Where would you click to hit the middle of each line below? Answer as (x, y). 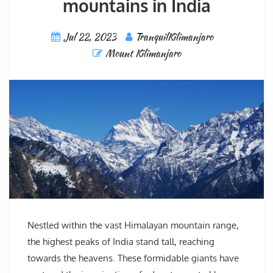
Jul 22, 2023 (90, 37)
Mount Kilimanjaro (143, 54)
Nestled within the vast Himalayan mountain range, (133, 225)
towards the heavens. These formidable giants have (133, 258)
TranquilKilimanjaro (174, 37)
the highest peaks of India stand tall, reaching (121, 241)
